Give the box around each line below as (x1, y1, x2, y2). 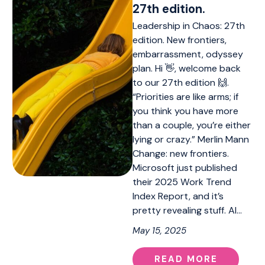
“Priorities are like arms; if (132, 90, 238, 103)
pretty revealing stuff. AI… (132, 203, 242, 216)
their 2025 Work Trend (132, 175, 231, 188)
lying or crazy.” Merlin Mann (132, 132, 249, 146)
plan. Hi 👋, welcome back (132, 62, 241, 75)
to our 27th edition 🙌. (132, 76, 229, 89)
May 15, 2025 (132, 224, 186, 237)
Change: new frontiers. (132, 147, 229, 160)
